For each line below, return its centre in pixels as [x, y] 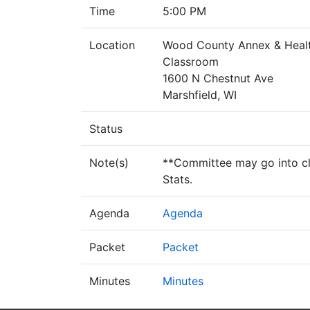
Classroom [191, 62]
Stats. [177, 179]
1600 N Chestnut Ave [218, 78]
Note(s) [109, 163]
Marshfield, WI [200, 95]
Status [106, 129]
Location [112, 45]
